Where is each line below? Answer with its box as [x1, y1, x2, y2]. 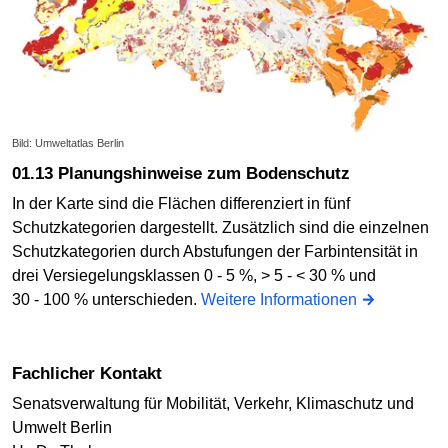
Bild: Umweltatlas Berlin [12, 137, 124, 150]
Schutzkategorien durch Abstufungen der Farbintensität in [12, 242, 418, 260]
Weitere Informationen [201, 290, 357, 308]
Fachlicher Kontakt [12, 363, 162, 383]
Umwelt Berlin [12, 418, 112, 436]
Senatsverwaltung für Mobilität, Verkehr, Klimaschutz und [12, 394, 414, 412]
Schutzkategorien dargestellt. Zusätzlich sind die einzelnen [12, 218, 429, 236]
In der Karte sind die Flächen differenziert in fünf [12, 194, 350, 212]
